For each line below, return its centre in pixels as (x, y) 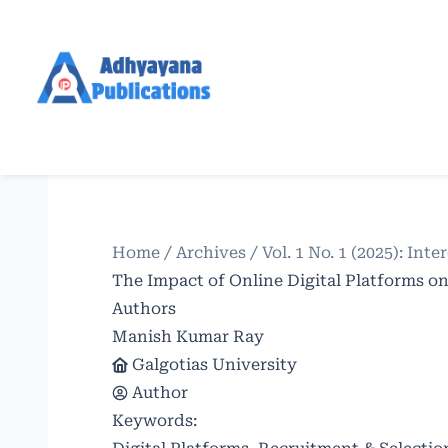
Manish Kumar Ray (188, 336)
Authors (144, 308)
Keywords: (154, 420)
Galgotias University (214, 364)
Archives (211, 252)
